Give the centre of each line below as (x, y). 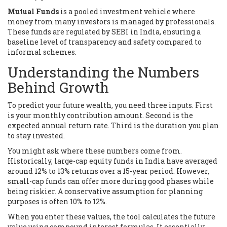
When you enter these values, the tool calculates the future (111, 216)
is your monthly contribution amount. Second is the (100, 115)
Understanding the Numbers (103, 72)
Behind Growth (58, 87)
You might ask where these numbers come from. (95, 150)
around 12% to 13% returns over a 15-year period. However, (108, 171)
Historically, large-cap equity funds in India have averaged (112, 161)
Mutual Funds (33, 11)
